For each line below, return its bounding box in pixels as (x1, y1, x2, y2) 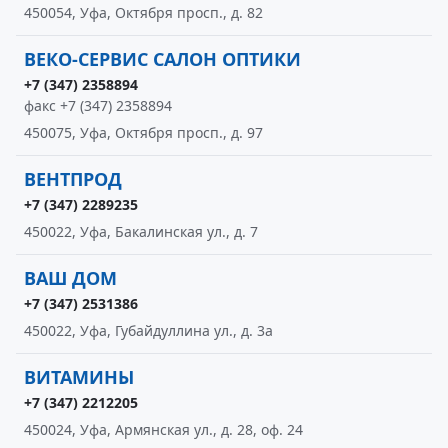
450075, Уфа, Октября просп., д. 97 (24, 123, 263, 142)
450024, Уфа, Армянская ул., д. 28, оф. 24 (24, 420, 303, 439)
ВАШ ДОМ (24, 266, 117, 290)
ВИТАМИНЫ (24, 365, 134, 389)
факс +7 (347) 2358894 (24, 96, 172, 115)
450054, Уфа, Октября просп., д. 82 (24, 3, 263, 22)
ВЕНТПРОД (24, 167, 122, 191)
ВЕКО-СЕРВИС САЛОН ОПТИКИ (24, 47, 301, 71)
